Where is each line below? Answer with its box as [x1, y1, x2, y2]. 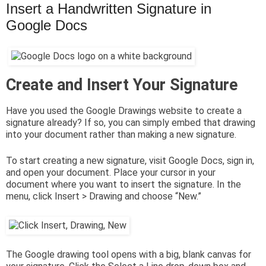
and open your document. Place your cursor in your [6, 167, 216, 179]
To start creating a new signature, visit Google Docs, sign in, [6, 155, 254, 167]
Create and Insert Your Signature [6, 75, 237, 95]
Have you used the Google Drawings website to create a [6, 105, 242, 117]
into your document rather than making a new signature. [6, 129, 236, 141]
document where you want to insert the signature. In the [6, 179, 241, 191]
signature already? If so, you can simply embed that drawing [6, 117, 255, 129]
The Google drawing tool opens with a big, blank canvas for [6, 249, 251, 261]
